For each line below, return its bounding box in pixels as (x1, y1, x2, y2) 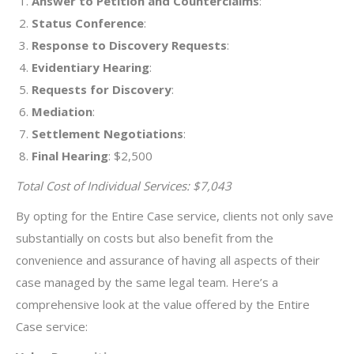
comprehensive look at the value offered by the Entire (16, 296, 310, 312)
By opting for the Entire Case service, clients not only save (16, 208, 333, 224)
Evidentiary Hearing (32, 59, 149, 75)
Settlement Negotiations (32, 126, 183, 141)
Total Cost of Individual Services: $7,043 (16, 178, 232, 194)
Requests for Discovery (32, 81, 171, 97)
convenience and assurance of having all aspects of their (16, 252, 320, 268)
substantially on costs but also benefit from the (16, 230, 273, 246)
